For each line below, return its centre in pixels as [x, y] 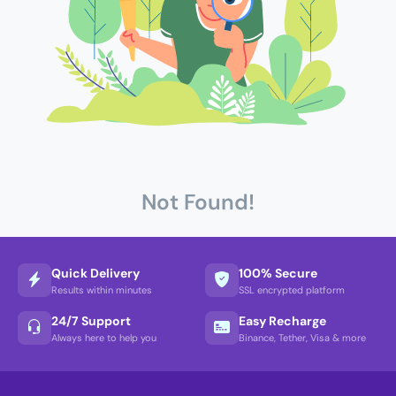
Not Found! [198, 202]
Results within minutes [102, 289]
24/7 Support [91, 320]
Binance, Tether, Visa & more [302, 337]
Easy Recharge [282, 320]
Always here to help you [104, 337]
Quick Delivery [95, 273]
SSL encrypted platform [292, 289]
